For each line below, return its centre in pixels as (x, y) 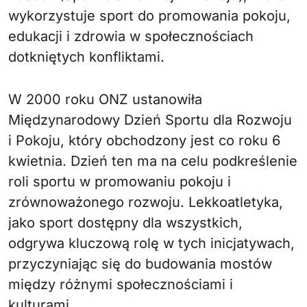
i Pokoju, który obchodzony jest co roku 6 (144, 140)
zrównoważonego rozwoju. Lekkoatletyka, (146, 202)
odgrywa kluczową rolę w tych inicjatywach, (151, 243)
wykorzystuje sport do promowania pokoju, (149, 15)
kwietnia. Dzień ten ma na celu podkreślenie (153, 161)
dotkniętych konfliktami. (86, 57)
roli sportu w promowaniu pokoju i (120, 181)
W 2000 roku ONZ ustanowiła (105, 99)
